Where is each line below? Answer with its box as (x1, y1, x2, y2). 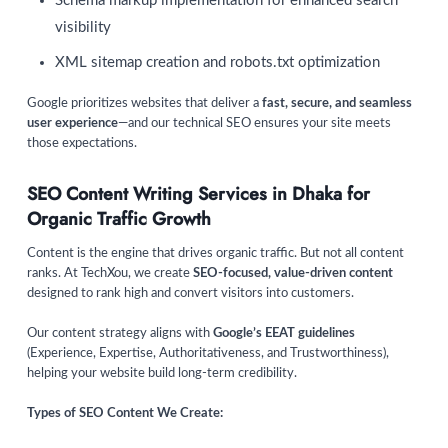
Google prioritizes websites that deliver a (27, 96, 262, 110)
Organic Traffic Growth (27, 205, 211, 232)
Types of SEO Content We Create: (27, 406, 223, 420)
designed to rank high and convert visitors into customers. (27, 286, 354, 300)
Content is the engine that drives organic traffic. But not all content (27, 246, 404, 260)
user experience (27, 116, 118, 130)
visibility (55, 19, 111, 35)
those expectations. (27, 136, 137, 150)
